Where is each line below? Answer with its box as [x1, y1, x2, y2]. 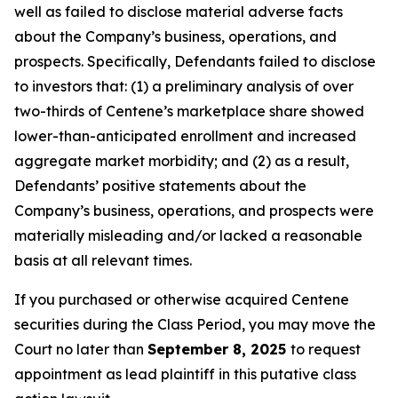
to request [291, 340, 361, 358]
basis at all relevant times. [14, 251, 192, 269]
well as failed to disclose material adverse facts [14, 3, 343, 20]
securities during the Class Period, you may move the [14, 315, 376, 333]
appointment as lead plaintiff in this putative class [14, 365, 356, 383]
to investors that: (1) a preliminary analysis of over [14, 77, 354, 95]
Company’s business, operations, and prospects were [14, 202, 374, 219]
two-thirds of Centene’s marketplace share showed [14, 102, 364, 120]
